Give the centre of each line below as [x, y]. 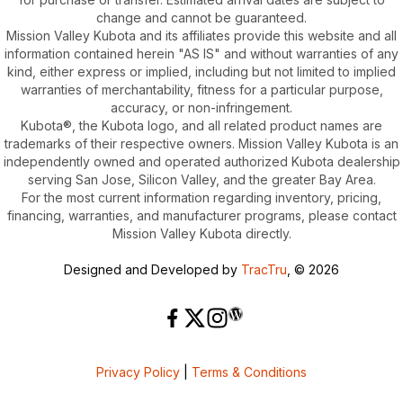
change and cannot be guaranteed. [201, 17]
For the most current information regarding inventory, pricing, [201, 197]
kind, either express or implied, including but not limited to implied [201, 71]
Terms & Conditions [249, 372]
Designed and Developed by [152, 269]
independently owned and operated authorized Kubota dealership [201, 161]
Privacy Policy [138, 372]
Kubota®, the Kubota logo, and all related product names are [201, 125]
